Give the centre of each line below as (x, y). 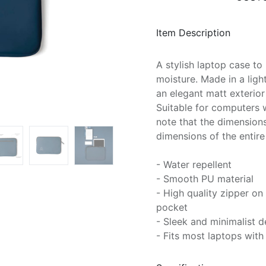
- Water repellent (194, 165)
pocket (172, 208)
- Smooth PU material (205, 179)
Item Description (193, 32)
